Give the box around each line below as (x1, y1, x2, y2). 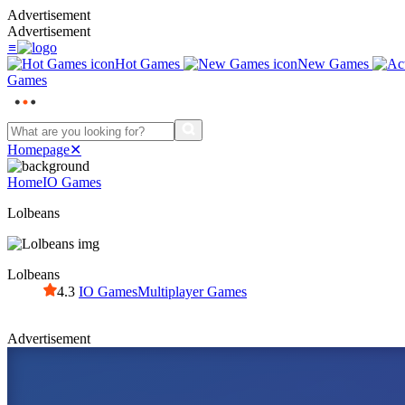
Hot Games (115, 56, 184, 71)
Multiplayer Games (137, 284, 247, 299)
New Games (297, 56, 372, 71)
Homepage (7, 142, 70, 157)
